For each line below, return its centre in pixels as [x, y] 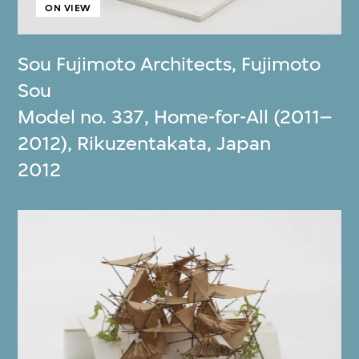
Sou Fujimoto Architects [125, 65]
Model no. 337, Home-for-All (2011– [175, 117]
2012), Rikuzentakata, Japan [145, 144]
